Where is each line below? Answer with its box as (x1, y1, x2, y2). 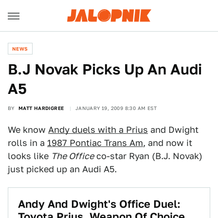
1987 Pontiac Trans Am (47, 138, 143, 148)
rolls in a (8, 138, 47, 148)
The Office (51, 151, 94, 161)
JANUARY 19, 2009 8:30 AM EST (75, 105, 157, 111)
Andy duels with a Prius (48, 125, 148, 135)
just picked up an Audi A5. (8, 164, 117, 174)
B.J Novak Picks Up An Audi (8, 60, 202, 78)
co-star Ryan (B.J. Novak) (94, 151, 202, 161)
